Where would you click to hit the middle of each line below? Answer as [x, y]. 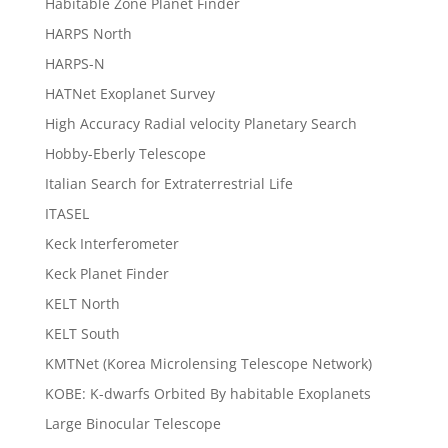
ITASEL [66, 213]
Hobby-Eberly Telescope [125, 153]
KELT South [82, 333]
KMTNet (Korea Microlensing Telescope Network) [208, 363]
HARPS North [88, 33]
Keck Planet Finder [106, 273]
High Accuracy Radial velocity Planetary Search [200, 123]
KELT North [82, 303]
